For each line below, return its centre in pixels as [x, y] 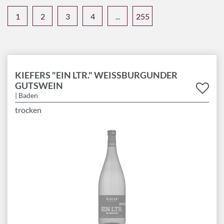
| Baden [26, 95]
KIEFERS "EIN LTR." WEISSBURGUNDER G [96, 75]
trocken [28, 110]
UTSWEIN [35, 86]
